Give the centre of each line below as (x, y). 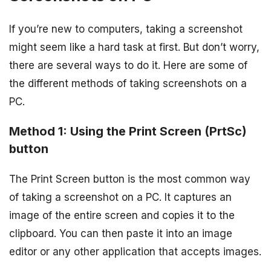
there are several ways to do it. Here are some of (128, 66)
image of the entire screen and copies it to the (122, 215)
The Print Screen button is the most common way (130, 179)
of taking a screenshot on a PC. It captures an (120, 197)
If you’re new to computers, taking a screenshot (126, 29)
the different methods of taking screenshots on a (128, 84)
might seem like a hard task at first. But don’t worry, (134, 47)
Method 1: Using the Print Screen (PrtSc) (128, 132)
